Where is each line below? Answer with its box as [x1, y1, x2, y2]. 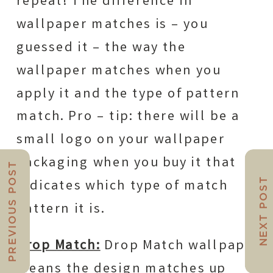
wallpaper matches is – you [16, 15, 208, 35]
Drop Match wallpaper [100, 236, 260, 257]
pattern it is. [16, 199, 105, 219]
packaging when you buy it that [16, 154, 236, 174]
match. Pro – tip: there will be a [16, 107, 240, 127]
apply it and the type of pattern [16, 84, 240, 104]
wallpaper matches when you [16, 61, 221, 82]
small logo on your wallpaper [16, 130, 225, 151]
